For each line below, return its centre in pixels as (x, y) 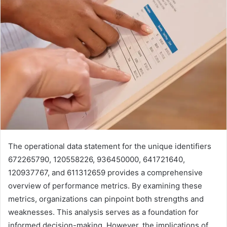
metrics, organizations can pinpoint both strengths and (106, 199)
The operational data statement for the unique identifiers (110, 146)
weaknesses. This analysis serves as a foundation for (103, 212)
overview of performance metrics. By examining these (105, 186)
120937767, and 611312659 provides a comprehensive (105, 173)
